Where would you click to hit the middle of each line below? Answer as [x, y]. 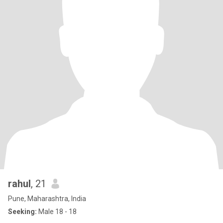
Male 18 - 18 [57, 212]
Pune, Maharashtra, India [47, 199]
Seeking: [22, 212]
